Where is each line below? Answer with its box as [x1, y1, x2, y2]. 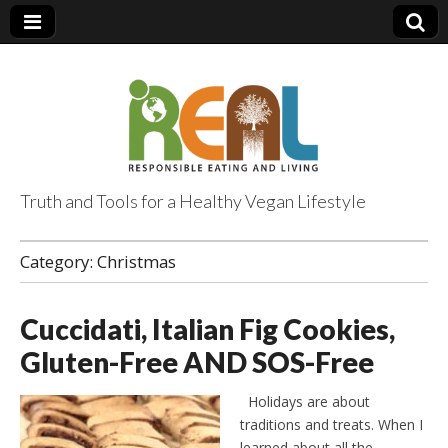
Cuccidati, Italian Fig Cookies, [20, 312, 395, 346]
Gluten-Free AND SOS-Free [20, 345, 374, 379]
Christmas [97, 250, 176, 273]
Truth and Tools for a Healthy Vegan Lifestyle [20, 190, 366, 212]
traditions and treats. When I [240, 414, 423, 434]
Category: [20, 250, 97, 273]
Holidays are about [240, 391, 370, 411]
